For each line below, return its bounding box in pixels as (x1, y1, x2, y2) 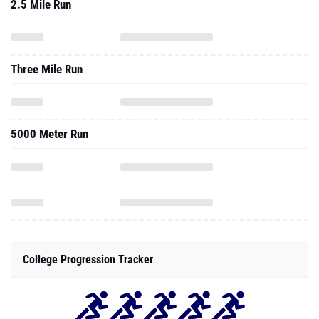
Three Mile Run (11, 62, 83, 76)
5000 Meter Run (11, 127, 88, 141)
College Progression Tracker (23, 253, 153, 266)
